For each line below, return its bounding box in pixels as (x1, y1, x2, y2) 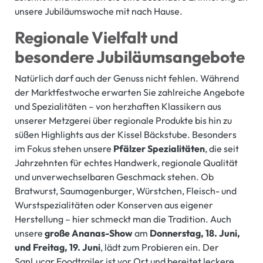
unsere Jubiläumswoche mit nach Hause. (15, 5, 183, 18)
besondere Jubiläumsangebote (15, 46, 245, 68)
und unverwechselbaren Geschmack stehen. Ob (15, 171, 214, 183)
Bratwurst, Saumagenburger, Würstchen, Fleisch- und (15, 185, 237, 197)
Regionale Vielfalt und (15, 27, 178, 48)
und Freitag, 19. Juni (15, 241, 100, 254)
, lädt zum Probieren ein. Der (100, 241, 219, 254)
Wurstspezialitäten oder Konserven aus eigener (15, 199, 213, 211)
